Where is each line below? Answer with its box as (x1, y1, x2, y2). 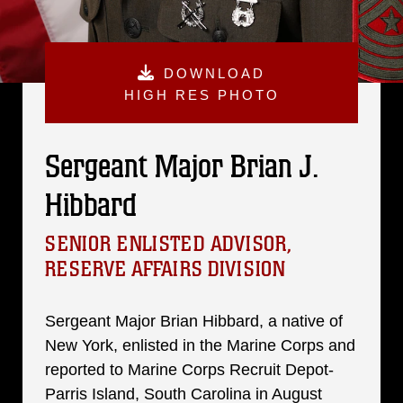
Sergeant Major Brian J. (45, 148, 318, 186)
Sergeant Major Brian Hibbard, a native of (45, 312, 343, 330)
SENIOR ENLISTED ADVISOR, (45, 231, 291, 257)
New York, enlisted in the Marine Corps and (45, 336, 355, 354)
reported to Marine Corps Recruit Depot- (45, 361, 334, 379)
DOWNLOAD (164, 66, 265, 81)
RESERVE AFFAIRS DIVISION (45, 256, 285, 282)
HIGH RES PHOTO (123, 87, 280, 103)
